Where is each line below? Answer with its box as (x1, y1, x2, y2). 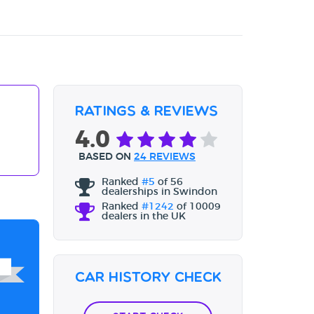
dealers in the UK (102, 212, 186, 222)
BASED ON (78, 152, 134, 163)
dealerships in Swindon (102, 187, 217, 198)
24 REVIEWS (134, 152, 196, 163)
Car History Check (74, 271, 221, 286)
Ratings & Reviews (75, 105, 218, 120)
